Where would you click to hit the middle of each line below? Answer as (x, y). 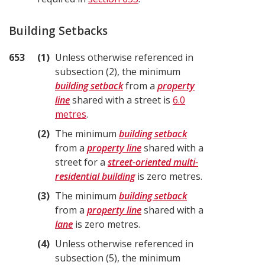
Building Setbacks (58, 31)
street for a (81, 162)
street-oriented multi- (153, 162)
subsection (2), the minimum (118, 72)
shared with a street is (121, 100)
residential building (95, 176)
